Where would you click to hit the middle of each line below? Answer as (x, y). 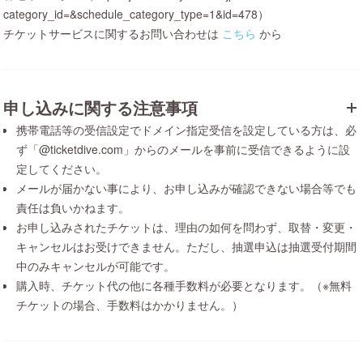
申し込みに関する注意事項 (100, 107)
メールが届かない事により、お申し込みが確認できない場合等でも (186, 188)
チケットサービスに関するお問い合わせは (111, 33)
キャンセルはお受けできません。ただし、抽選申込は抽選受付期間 (186, 246)
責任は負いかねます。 (73, 207)
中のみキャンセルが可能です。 (96, 266)
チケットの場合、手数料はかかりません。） (130, 305)
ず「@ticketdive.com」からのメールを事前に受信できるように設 (183, 149)
